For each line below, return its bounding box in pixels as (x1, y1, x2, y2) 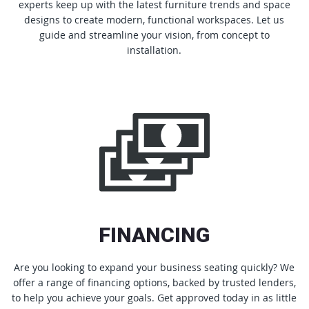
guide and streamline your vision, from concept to (39, 28, 270, 41)
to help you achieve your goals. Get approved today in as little (12, 290, 297, 304)
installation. (127, 43, 182, 57)
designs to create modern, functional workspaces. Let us (24, 12, 285, 26)
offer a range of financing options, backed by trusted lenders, (12, 275, 296, 289)
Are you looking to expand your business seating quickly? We (14, 260, 295, 274)
